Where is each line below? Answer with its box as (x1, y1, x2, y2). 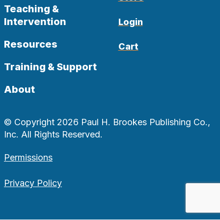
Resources (4, 38, 57, 51)
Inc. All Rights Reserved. (4, 129, 103, 140)
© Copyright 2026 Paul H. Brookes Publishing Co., (4, 117, 210, 128)
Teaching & (4, 3, 59, 15)
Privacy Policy (4, 177, 62, 188)
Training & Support (4, 61, 97, 73)
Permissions (4, 152, 53, 163)
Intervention (4, 16, 66, 28)
